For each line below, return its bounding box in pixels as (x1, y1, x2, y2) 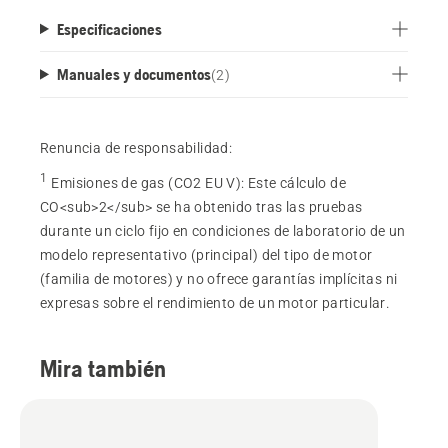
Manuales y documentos (56, 64, 211, 83)
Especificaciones (56, 19, 162, 38)
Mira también (40, 355, 166, 383)
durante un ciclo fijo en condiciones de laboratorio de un (40, 223, 406, 240)
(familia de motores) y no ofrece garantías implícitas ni (40, 271, 398, 288)
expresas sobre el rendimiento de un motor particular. (40, 295, 391, 312)
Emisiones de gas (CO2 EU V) (51, 175, 242, 192)
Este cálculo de (248, 175, 347, 192)
